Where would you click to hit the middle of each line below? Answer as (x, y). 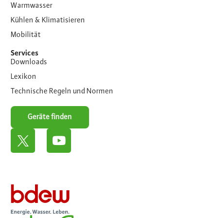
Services (25, 54)
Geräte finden (50, 118)
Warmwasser (32, 6)
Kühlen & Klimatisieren (48, 21)
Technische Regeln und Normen (62, 92)
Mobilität (26, 35)
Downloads (29, 63)
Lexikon (24, 77)
